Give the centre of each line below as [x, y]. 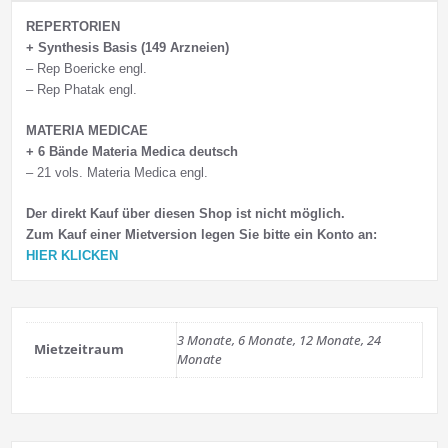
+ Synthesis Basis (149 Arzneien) [127, 47]
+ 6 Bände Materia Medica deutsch [131, 151]
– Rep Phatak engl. [81, 89]
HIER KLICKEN [71, 255]
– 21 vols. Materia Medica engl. [116, 172]
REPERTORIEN [72, 26]
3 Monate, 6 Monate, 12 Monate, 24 [278, 340]
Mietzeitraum [78, 349]
